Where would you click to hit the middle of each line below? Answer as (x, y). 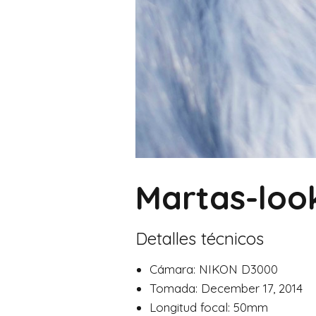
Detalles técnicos (200, 239)
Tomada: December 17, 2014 (226, 288)
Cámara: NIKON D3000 (214, 269)
